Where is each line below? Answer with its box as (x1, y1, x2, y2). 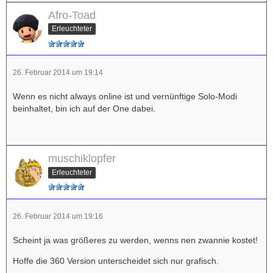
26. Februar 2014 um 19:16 (13, 212, 103, 221)
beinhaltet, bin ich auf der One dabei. (13, 104, 155, 114)
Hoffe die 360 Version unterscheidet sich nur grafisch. (13, 256, 219, 266)
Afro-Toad (48, 9, 96, 21)
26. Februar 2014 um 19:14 (13, 68, 103, 77)
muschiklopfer (48, 152, 116, 165)
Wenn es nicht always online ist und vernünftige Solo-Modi (13, 91, 237, 102)
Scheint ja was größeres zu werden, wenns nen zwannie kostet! (13, 235, 258, 246)
